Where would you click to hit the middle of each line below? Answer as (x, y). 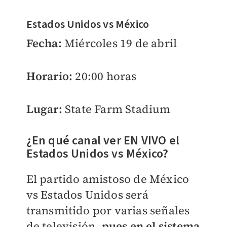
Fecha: (45, 43)
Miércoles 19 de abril (121, 43)
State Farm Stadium (116, 109)
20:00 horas (106, 76)
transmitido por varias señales (108, 211)
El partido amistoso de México (108, 179)
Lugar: (44, 109)
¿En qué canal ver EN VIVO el (103, 141)
